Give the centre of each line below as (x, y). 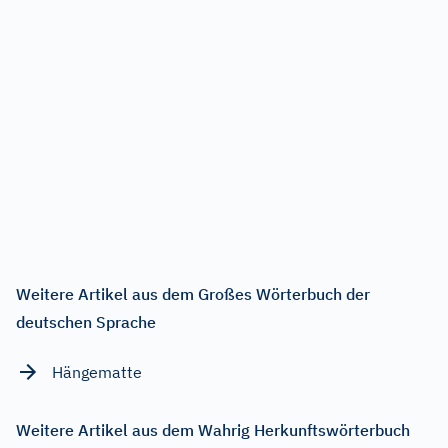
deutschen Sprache (86, 321)
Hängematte (97, 371)
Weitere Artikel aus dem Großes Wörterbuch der (193, 293)
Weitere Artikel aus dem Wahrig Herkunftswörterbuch (213, 429)
